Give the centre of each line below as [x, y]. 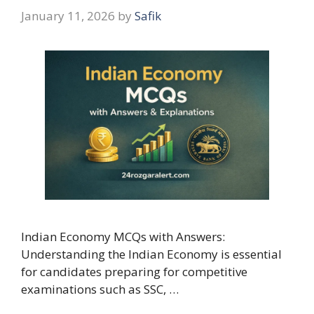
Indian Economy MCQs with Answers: [123, 236]
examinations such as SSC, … [100, 289]
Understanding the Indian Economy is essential [151, 254]
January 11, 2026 [68, 15]
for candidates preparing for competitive [134, 271]
